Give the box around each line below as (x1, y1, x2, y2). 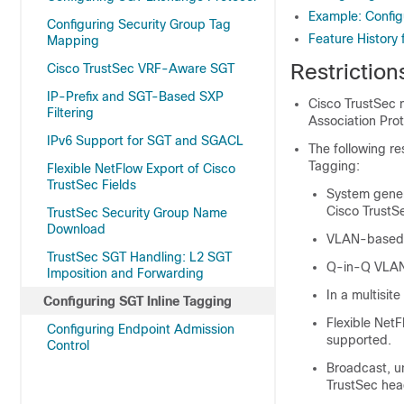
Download (47, 222, 106, 236)
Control (47, 338, 89, 353)
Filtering (47, 106, 94, 120)
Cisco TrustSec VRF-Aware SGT (47, 61, 234, 76)
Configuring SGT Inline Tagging (43, 294, 232, 308)
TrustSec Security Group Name (47, 206, 227, 220)
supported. (326, 333, 391, 347)
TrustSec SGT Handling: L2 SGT (47, 250, 232, 264)
